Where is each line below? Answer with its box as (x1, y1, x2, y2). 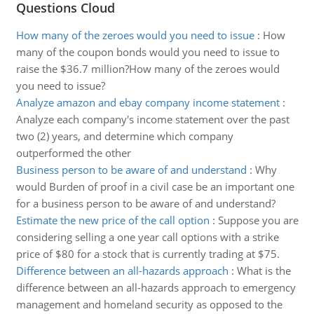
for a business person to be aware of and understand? (15, 196, 275, 210)
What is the (236, 264, 291, 278)
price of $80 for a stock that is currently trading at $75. (15, 247, 280, 261)
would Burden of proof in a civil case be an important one (15, 179, 294, 193)
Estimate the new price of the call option (15, 213, 210, 227)
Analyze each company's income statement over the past (15, 112, 289, 126)
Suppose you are (217, 213, 299, 227)
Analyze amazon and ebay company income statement (15, 95, 280, 109)
